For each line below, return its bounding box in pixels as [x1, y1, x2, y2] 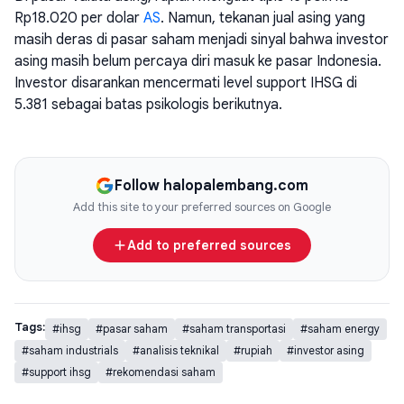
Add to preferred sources [126, 237, 291, 254]
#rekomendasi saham [106, 365, 216, 380]
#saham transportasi [182, 322, 286, 336]
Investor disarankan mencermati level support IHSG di [14, 73, 357, 92]
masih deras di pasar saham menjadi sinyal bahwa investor [14, 30, 389, 49]
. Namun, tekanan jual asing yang [161, 8, 365, 27]
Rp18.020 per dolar [14, 8, 143, 27]
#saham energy [300, 322, 380, 336]
